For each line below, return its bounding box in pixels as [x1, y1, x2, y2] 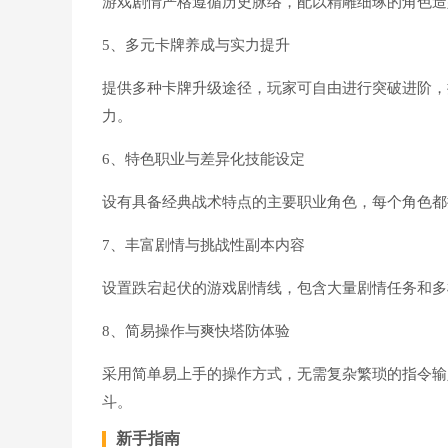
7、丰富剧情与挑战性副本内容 [102, 237, 305, 253]
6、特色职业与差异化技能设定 [102, 151, 305, 167]
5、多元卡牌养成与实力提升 [102, 37, 290, 53]
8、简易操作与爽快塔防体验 [102, 323, 290, 339]
